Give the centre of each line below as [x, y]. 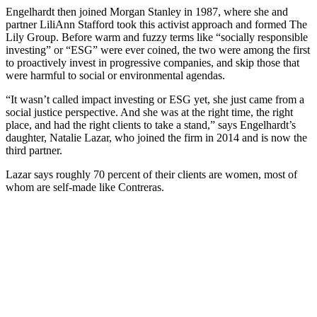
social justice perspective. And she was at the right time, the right [149, 113]
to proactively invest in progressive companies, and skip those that [152, 63]
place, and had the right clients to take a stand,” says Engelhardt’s [151, 125]
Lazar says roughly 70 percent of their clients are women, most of [151, 175]
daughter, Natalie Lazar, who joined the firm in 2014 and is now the [156, 138]
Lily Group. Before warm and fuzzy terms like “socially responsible [157, 38]
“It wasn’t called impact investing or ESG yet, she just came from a [155, 100]
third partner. [37, 151]
